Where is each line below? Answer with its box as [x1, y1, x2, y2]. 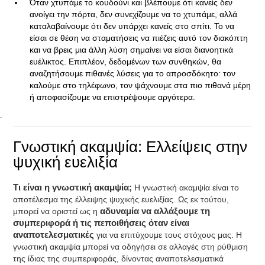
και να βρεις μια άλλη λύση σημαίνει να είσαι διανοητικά [30, 45, 234, 54]
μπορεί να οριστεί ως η [13, 206, 98, 216]
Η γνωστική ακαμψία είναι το [134, 183, 240, 192]
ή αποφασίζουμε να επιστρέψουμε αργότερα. [30, 92, 196, 102]
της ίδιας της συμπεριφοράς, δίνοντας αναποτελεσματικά [13, 254, 224, 263]
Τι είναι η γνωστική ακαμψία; [13, 183, 135, 192]
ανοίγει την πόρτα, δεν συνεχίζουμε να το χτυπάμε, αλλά [30, 9, 238, 19]
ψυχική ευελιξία [13, 153, 118, 171]
